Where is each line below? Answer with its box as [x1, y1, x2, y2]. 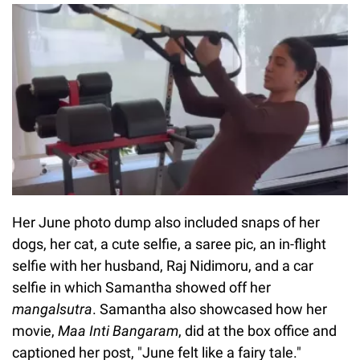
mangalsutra [12, 301, 92, 317]
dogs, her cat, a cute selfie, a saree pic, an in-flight [12, 235, 326, 252]
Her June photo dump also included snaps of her [12, 214, 320, 231]
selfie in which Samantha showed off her [12, 279, 271, 296]
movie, [12, 322, 58, 339]
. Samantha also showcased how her [92, 301, 327, 317]
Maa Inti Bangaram [58, 322, 178, 339]
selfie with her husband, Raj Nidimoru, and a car [12, 257, 313, 274]
